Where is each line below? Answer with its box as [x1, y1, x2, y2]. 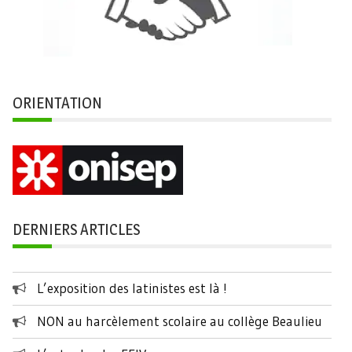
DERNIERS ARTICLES [13, 220, 140, 240]
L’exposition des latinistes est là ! [37, 280, 227, 297]
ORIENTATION [13, 93, 102, 112]
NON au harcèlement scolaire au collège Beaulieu [37, 313, 322, 330]
